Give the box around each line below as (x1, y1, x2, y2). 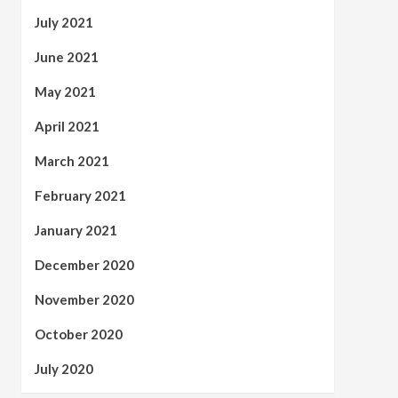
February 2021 (34, 187, 126, 203)
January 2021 (34, 221, 117, 238)
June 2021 (34, 48, 99, 65)
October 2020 (34, 325, 123, 342)
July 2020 (34, 360, 93, 377)
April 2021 (34, 117, 99, 134)
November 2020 (34, 291, 134, 307)
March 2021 (34, 152, 109, 169)
